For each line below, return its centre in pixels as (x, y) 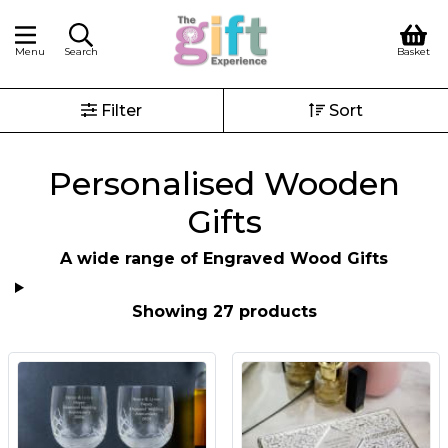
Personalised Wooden (224, 183)
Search (81, 51)
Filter (119, 110)
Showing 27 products (224, 311)
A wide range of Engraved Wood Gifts (224, 258)
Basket (414, 51)
